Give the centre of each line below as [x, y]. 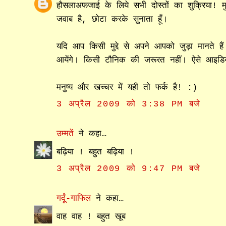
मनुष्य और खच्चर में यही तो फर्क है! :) [127, 87]
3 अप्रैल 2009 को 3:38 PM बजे [129, 104]
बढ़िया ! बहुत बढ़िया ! [96, 152]
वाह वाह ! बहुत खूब [91, 216]
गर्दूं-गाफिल [74, 199]
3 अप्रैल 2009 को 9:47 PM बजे [129, 169]
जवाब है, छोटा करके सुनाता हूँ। [112, 19]
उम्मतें [65, 134]
